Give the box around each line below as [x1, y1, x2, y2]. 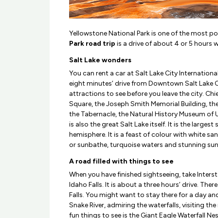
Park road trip [69, 39, 117, 48]
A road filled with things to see [69, 157, 174, 165]
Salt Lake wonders [69, 56, 131, 64]
